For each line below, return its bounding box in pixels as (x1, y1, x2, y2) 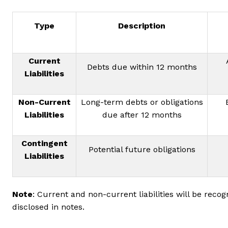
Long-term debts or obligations (80, 97, 203, 107)
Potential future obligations (88, 144, 195, 154)
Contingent (21, 138, 68, 148)
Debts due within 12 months (87, 62, 197, 72)
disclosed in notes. (12, 202, 84, 212)
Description (118, 20, 165, 31)
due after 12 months (102, 109, 182, 120)
